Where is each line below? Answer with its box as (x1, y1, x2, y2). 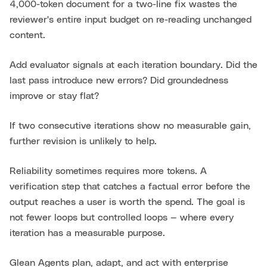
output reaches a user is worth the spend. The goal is (10, 197, 245, 207)
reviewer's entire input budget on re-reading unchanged (10, 15, 252, 25)
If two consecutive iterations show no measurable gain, (10, 121, 251, 131)
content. (10, 30, 45, 41)
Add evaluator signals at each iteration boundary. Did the (10, 60, 257, 70)
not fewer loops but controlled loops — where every (10, 213, 234, 223)
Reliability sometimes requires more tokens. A (10, 166, 207, 176)
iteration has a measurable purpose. (10, 228, 165, 238)
